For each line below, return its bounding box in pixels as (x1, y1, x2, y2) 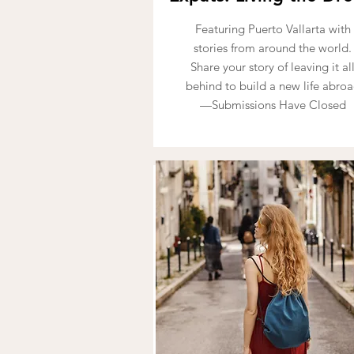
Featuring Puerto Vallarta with (194, 21, 351, 36)
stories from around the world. (194, 40, 352, 55)
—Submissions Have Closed (199, 97, 346, 112)
